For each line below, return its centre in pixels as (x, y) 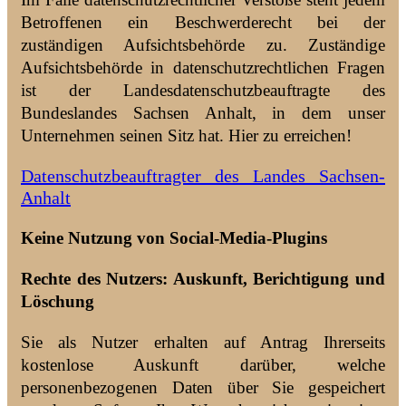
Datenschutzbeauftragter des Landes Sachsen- (203, 175)
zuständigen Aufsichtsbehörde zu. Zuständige (203, 44)
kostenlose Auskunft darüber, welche (203, 364)
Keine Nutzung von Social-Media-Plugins (174, 237)
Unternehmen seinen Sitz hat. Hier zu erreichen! (186, 135)
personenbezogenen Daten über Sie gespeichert (203, 387)
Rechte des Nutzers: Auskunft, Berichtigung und (203, 278)
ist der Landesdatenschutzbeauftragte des (203, 90)
